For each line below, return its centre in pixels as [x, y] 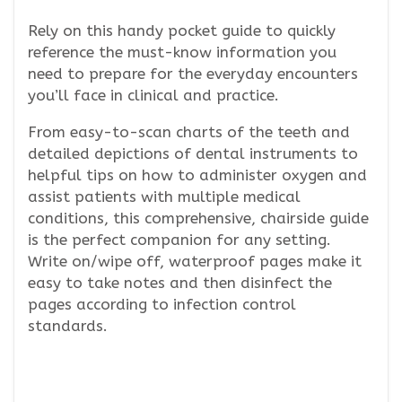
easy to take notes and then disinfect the [180, 283]
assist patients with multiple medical [164, 197]
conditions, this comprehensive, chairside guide [198, 218]
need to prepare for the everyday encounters [193, 74]
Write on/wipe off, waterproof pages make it [195, 261]
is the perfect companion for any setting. [179, 240]
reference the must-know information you [182, 52]
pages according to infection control [162, 304]
